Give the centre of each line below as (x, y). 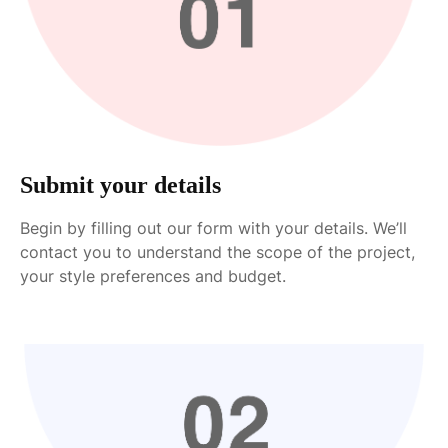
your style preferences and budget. (153, 276)
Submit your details (120, 185)
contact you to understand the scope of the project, (217, 252)
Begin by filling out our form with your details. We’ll (213, 228)
